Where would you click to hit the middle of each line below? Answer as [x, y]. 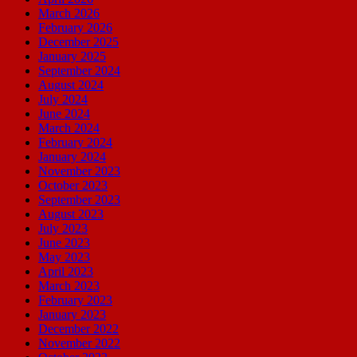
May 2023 [64, 257]
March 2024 [69, 127]
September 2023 [79, 199]
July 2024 [63, 99]
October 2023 [73, 185]
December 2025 [78, 41]
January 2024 [72, 156]
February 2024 [75, 142]
